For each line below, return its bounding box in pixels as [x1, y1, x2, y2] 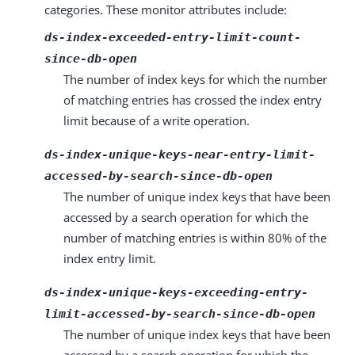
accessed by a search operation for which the [63, 209, 308, 225]
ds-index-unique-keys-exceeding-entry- [44, 285, 308, 300]
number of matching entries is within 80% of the [63, 230, 326, 246]
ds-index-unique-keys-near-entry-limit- [44, 147, 315, 162]
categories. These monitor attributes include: [44, 2, 287, 17]
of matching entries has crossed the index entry [63, 92, 322, 108]
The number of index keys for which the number [63, 71, 327, 87]
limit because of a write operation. [63, 113, 250, 128]
